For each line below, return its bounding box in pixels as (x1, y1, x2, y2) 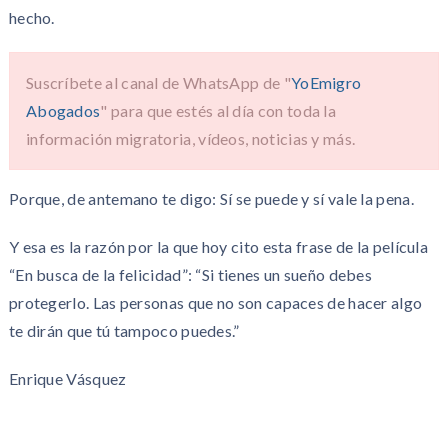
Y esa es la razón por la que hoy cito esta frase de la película (8, 236, 429, 256)
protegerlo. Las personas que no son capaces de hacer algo (8, 292, 423, 312)
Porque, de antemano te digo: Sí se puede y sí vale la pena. (8, 188, 414, 208)
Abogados (25, 100, 101, 120)
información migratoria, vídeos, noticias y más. (25, 128, 356, 148)
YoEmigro (290, 72, 362, 92)
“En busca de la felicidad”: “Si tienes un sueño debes (8, 264, 373, 284)
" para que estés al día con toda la (100, 100, 337, 120)
